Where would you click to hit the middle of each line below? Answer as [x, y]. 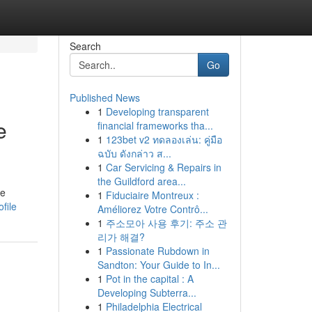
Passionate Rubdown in [157, 251]
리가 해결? [121, 237]
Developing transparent [157, 111]
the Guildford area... [141, 181]
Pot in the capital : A [149, 279]
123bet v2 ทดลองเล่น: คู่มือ [164, 139]
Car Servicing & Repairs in [163, 167]
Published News [104, 97]
